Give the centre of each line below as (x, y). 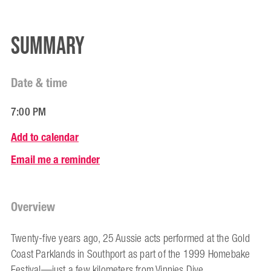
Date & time (39, 83)
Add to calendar (45, 137)
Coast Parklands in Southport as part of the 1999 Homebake (131, 254)
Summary (48, 47)
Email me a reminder (55, 159)
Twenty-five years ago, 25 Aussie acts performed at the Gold (130, 239)
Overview (33, 207)
